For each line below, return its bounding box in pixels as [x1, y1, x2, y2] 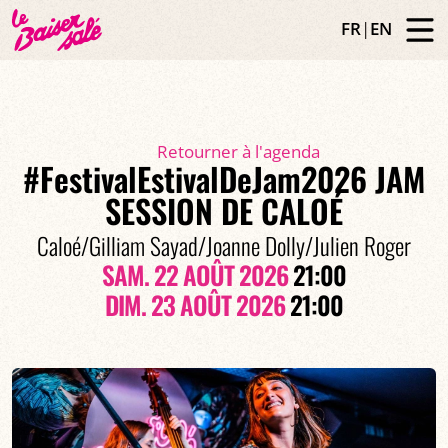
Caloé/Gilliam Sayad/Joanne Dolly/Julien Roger [37, 228, 411, 263]
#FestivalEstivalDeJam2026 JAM [23, 155, 425, 202]
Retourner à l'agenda [157, 140, 321, 163]
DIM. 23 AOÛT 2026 [105, 286, 285, 323]
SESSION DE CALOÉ [105, 187, 343, 234]
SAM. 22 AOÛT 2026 [102, 256, 288, 293]
